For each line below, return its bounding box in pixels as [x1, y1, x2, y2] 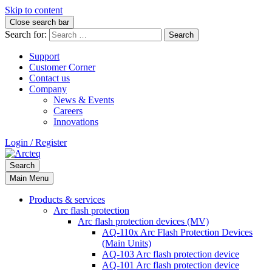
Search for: [5, 29, 47, 39]
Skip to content [5, 5, 63, 15]
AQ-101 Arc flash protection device [102, 260, 239, 270]
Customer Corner [29, 62, 95, 72]
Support [29, 51, 59, 61]
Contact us [29, 73, 70, 83]
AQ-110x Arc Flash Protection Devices [102, 227, 253, 237]
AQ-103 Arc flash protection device [102, 249, 239, 259]
